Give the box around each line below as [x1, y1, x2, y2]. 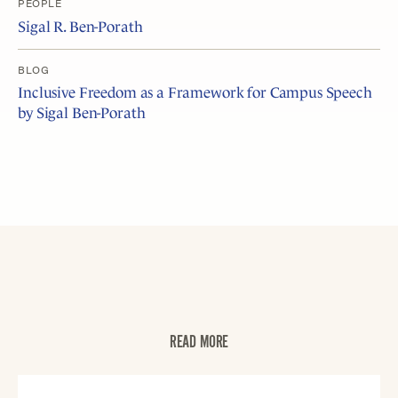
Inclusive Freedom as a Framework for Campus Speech [18, 84, 372, 102]
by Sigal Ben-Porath [18, 105, 146, 123]
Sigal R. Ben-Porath [18, 18, 143, 36]
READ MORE [169, 332, 229, 352]
